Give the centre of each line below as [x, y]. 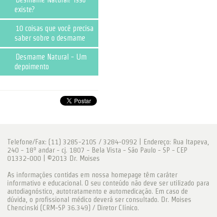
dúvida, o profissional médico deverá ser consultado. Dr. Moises [99, 199]
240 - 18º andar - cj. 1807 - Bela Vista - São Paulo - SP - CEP [97, 150]
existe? [25, 9]
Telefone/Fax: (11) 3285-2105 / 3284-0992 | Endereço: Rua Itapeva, [108, 142]
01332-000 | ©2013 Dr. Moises [54, 158]
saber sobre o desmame [50, 38]
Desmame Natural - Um [51, 57]
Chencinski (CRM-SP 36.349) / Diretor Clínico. [73, 208]
